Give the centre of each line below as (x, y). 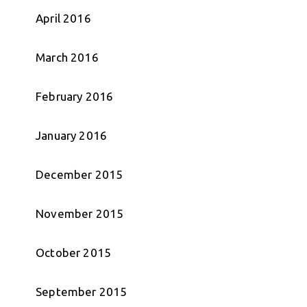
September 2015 (82, 292)
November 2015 (80, 214)
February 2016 (75, 97)
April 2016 (63, 19)
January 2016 (72, 136)
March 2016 (67, 58)
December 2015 (79, 175)
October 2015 (74, 253)
